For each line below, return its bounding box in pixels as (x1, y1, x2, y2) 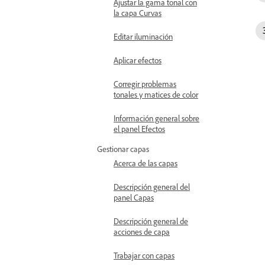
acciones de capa (114, 227, 170, 237)
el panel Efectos (114, 124, 165, 134)
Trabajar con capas (114, 250, 174, 260)
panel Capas (114, 192, 154, 202)
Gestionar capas (97, 144, 149, 154)
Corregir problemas (114, 79, 176, 89)
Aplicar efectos (114, 55, 161, 65)
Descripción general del (114, 182, 190, 192)
